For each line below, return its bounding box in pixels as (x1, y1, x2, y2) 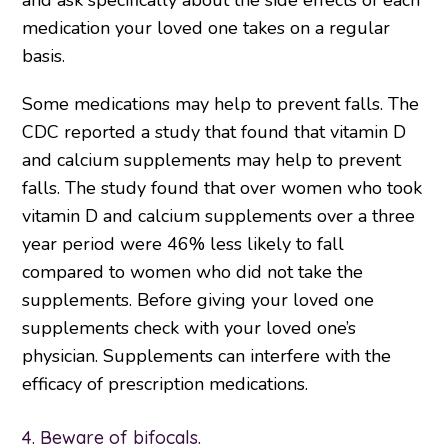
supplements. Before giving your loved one (22, 288, 375, 313)
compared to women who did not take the (22, 260, 364, 285)
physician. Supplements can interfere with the (22, 344, 392, 369)
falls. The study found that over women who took (22, 176, 423, 201)
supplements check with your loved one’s (22, 316, 357, 341)
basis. (22, 44, 66, 69)
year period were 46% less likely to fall (22, 232, 345, 257)
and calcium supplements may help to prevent (22, 148, 402, 173)
